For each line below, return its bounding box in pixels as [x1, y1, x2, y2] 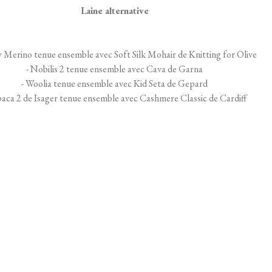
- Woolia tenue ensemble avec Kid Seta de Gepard [21, 76, 208, 90]
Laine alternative [80, 4, 149, 17]
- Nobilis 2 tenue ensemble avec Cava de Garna [26, 62, 203, 75]
